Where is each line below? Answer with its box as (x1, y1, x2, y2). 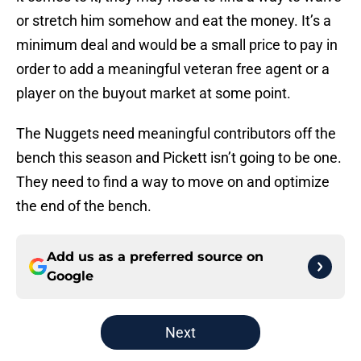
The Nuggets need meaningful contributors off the (16, 125, 336, 143)
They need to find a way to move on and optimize (16, 173, 330, 191)
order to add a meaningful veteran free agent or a (16, 60, 330, 78)
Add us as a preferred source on (47, 249, 263, 265)
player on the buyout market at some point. (16, 85, 291, 102)
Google (47, 268, 93, 284)
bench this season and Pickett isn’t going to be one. (16, 149, 342, 167)
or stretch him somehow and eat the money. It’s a (16, 12, 331, 30)
